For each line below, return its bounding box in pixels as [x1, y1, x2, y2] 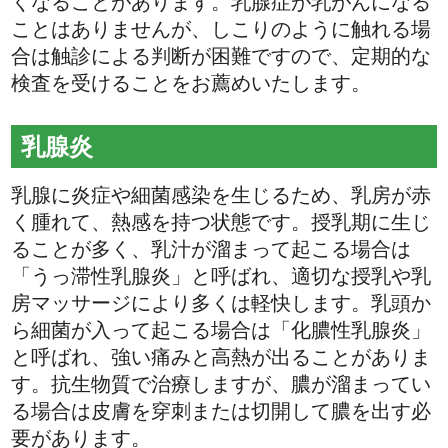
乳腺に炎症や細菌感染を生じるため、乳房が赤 [11, 183, 432, 206]
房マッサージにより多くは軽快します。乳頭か [11, 291, 432, 314]
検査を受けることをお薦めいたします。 [11, 72, 372, 95]
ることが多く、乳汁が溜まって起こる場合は [11, 237, 412, 260]
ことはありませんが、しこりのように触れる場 [11, 18, 432, 41]
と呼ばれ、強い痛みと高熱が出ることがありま [11, 345, 432, 368]
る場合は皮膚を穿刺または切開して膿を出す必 [11, 399, 432, 422]
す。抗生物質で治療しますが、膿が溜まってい [11, 372, 432, 395]
